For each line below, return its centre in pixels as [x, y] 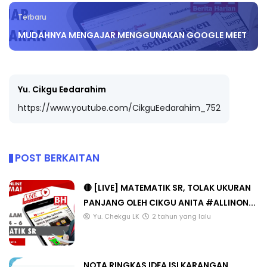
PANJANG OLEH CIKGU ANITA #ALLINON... [170, 203]
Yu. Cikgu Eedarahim [62, 90]
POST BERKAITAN [57, 158]
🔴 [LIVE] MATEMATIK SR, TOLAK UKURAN [167, 188]
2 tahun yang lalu [181, 217]
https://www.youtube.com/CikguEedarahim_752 [119, 108]
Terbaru [32, 18]
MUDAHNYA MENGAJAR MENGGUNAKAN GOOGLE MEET [132, 35]
